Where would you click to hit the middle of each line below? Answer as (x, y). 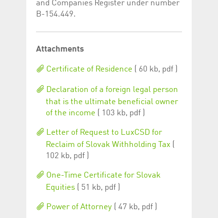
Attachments (60, 49)
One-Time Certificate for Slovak (102, 175)
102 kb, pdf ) (67, 156)
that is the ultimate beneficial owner (112, 102)
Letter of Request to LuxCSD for (103, 132)
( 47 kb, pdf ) (136, 207)
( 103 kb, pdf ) (121, 113)
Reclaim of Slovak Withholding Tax (108, 145)
